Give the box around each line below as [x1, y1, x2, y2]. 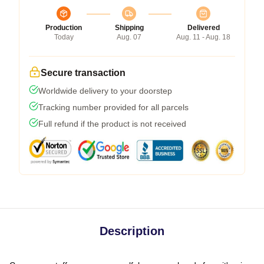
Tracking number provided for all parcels [38, 102, 189, 112]
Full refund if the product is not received [38, 118, 186, 128]
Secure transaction [41, 67, 126, 78]
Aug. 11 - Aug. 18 [176, 32, 230, 41]
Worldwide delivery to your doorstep [38, 85, 172, 95]
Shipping [114, 23, 144, 32]
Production [45, 23, 82, 32]
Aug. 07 [117, 32, 141, 41]
